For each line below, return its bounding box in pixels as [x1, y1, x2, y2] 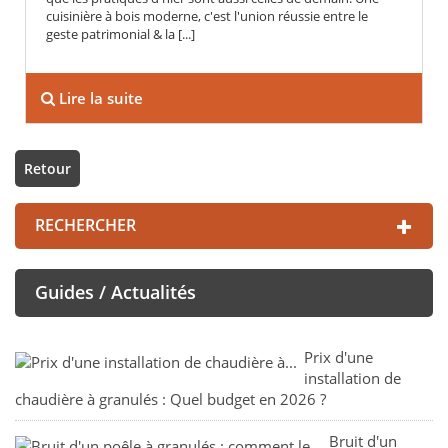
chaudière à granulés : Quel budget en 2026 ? [15, 389, 326, 410]
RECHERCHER [35, 214, 136, 237]
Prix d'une [304, 347, 373, 368]
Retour [24, 159, 71, 179]
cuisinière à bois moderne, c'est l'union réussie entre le [46, 7, 368, 26]
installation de [304, 368, 401, 389]
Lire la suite [55, 88, 143, 109]
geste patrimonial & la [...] [46, 25, 195, 44]
